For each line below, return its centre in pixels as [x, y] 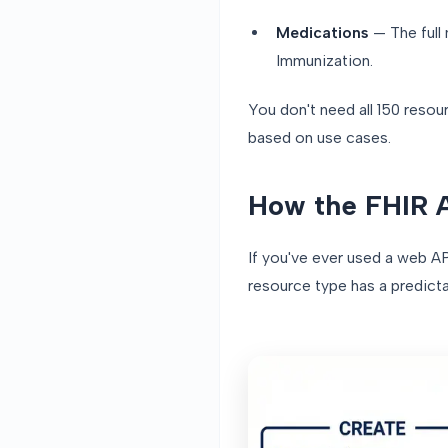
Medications [322, 33]
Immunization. [324, 61]
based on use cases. [319, 138]
